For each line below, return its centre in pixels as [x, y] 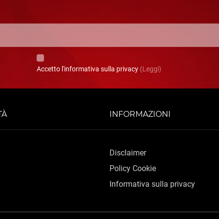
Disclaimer [128, 153]
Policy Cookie [133, 168]
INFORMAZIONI [140, 114]
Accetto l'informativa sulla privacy [88, 69]
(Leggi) [151, 69]
